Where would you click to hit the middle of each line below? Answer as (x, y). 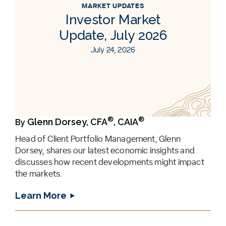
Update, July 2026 (113, 35)
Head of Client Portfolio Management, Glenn (98, 139)
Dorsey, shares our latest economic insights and (105, 150)
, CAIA (126, 122)
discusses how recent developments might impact (110, 162)
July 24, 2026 (113, 50)
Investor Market (113, 19)
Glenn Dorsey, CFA (67, 122)
